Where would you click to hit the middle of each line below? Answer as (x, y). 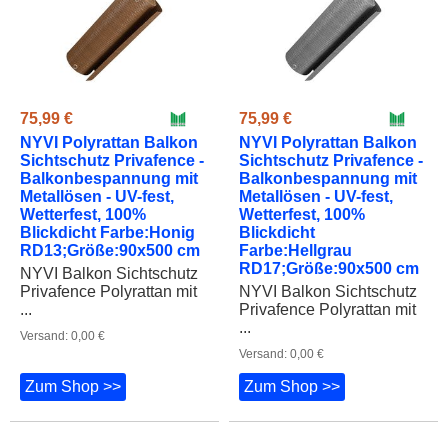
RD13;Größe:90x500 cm (110, 216)
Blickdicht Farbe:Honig (107, 198)
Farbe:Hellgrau (295, 216)
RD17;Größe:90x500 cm (329, 234)
